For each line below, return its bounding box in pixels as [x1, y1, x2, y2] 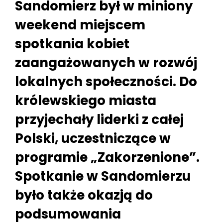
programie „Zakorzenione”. [15, 148, 200, 166]
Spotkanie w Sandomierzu [15, 167, 191, 185]
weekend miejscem [15, 15, 145, 34]
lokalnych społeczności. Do [15, 72, 197, 91]
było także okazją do [15, 186, 153, 204]
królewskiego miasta [15, 91, 156, 110]
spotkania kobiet [15, 34, 129, 53]
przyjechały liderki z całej [15, 110, 184, 128]
